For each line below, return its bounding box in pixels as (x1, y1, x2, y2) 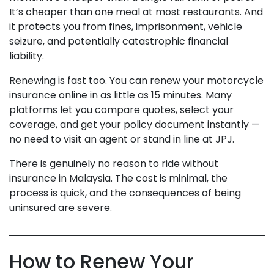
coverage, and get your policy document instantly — (9, 117, 260, 131)
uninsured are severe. (9, 200, 112, 215)
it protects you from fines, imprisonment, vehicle (9, 19, 242, 34)
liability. (9, 48, 44, 63)
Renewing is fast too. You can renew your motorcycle (9, 73, 264, 87)
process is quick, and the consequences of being (9, 185, 241, 200)
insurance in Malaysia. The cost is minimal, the (9, 171, 228, 185)
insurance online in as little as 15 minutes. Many (9, 87, 232, 102)
